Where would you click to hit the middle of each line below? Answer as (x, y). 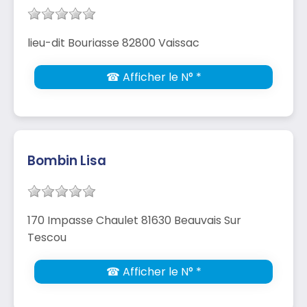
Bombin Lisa (67, 160)
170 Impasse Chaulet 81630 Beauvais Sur (134, 220)
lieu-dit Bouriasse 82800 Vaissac (113, 42)
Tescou (47, 237)
